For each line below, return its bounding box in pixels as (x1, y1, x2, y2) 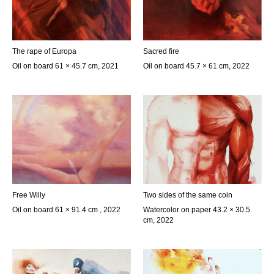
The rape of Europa (12, 47, 76, 56)
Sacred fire (143, 47, 179, 56)
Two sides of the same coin (143, 190, 232, 199)
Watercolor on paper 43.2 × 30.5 (143, 205, 250, 214)
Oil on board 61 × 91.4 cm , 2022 (12, 205, 120, 214)
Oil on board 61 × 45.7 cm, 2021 (12, 62, 119, 70)
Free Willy (12, 190, 45, 199)
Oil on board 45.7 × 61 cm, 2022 (143, 62, 250, 70)
